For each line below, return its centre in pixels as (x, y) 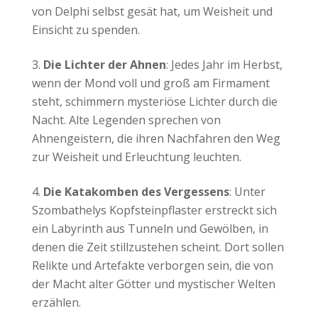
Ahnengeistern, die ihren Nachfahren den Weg (156, 138)
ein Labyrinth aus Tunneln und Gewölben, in (150, 228)
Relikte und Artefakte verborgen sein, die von (152, 265)
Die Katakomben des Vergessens (136, 191)
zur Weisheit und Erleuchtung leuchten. (136, 157)
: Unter (247, 191)
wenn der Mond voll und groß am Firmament (150, 83)
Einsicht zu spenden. (86, 29)
